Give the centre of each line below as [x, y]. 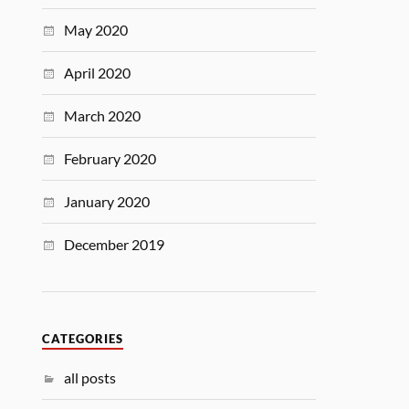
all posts [90, 378]
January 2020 [107, 201]
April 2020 [98, 73]
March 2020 [103, 115]
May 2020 [96, 30]
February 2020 [110, 158]
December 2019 [115, 244]
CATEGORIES [83, 339]
